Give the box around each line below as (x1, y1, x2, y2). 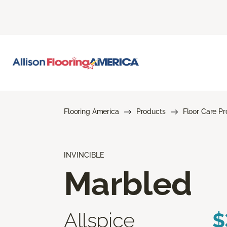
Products (136, 107, 166, 116)
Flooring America (64, 107, 119, 116)
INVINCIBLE (64, 150, 104, 159)
